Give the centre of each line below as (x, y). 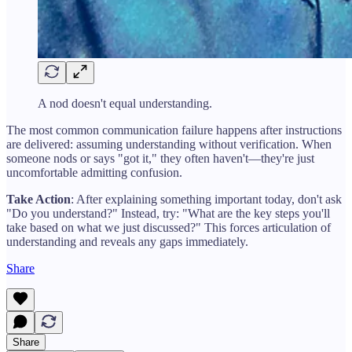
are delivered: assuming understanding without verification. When (169, 144)
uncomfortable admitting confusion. (94, 172)
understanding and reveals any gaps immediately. (127, 241)
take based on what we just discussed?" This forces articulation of (169, 227)
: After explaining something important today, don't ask (206, 199)
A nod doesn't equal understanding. (125, 103)
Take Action (38, 199)
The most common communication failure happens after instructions (174, 130)
